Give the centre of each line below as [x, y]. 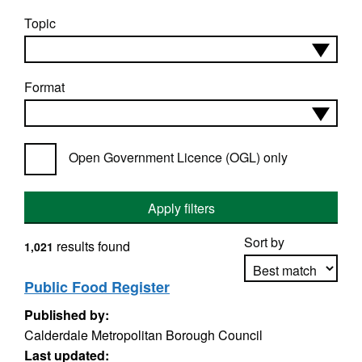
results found [92, 246]
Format [44, 87]
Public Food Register [97, 287]
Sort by [264, 242]
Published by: [67, 315]
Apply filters [181, 208]
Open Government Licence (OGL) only [178, 157]
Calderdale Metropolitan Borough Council [143, 335]
